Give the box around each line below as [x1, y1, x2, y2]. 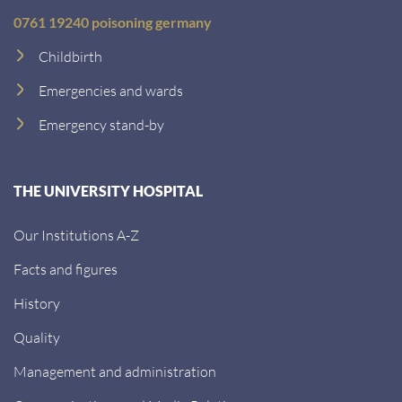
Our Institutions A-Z [13, 226, 139, 243]
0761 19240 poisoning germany [13, 13, 212, 31]
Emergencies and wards [39, 82, 183, 99]
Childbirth [39, 48, 102, 65]
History [13, 294, 60, 311]
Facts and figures [13, 260, 118, 277]
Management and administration [13, 363, 216, 380]
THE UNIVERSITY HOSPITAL [13, 182, 203, 199]
